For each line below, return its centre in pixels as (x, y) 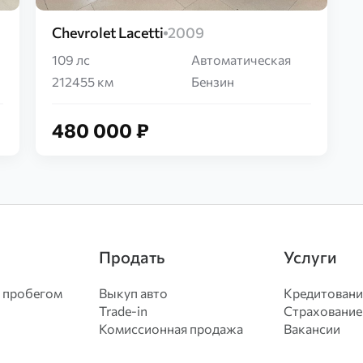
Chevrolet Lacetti (108, 32)
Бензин (213, 81)
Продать (132, 257)
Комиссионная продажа (171, 329)
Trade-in (123, 311)
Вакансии (312, 329)
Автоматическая (241, 60)
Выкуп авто (133, 293)
